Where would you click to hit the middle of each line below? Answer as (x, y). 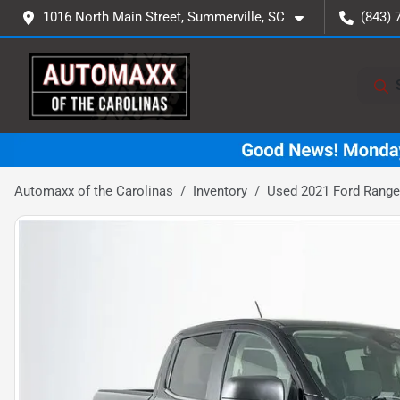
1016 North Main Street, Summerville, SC (164, 17)
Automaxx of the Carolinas (94, 191)
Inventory (220, 191)
